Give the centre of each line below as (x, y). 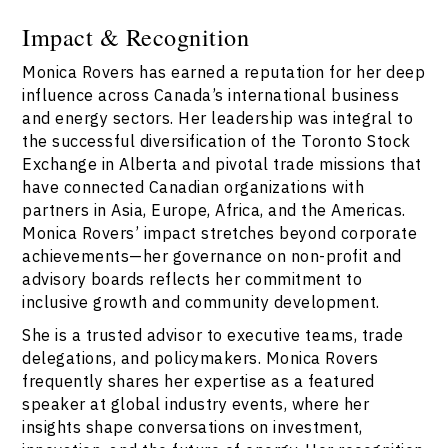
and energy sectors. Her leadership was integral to (218, 118)
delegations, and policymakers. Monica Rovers (200, 358)
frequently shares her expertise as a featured (198, 381)
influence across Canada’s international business (211, 95)
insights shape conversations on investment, (192, 427)
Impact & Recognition (136, 37)
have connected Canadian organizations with (193, 187)
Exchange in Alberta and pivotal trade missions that (222, 164)
